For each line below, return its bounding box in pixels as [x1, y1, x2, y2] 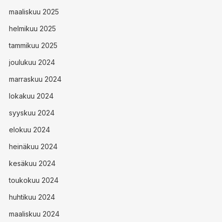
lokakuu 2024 [8, 92, 54, 100]
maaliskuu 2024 [8, 210, 59, 218]
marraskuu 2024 [8, 75, 61, 83]
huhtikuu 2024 [8, 193, 55, 201]
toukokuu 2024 [8, 176, 58, 184]
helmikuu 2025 [8, 24, 56, 33]
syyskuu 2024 [8, 109, 55, 117]
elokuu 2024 [8, 125, 50, 134]
